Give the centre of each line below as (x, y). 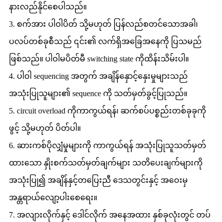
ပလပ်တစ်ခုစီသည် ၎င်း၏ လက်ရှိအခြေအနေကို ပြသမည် (105, 41)
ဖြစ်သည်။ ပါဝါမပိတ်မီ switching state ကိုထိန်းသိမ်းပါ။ (99, 58)
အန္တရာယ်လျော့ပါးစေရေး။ (53, 197)
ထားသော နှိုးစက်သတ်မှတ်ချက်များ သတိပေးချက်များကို (106, 163)
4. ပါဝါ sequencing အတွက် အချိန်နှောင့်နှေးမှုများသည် (98, 76)
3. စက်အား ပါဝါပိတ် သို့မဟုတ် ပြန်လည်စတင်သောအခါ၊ (103, 24)
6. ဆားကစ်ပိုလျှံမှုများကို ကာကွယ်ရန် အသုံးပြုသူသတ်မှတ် (108, 145)
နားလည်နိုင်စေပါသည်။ (48, 6)
